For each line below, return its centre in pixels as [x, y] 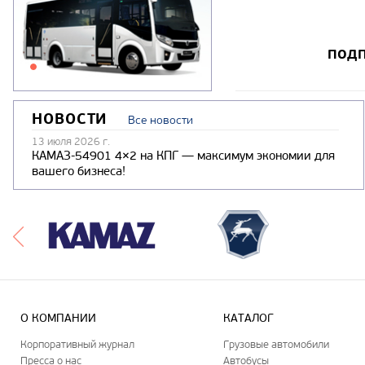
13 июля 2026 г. [71, 142]
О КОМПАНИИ [58, 318]
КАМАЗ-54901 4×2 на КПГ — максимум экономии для [183, 156]
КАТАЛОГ [249, 318]
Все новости [161, 121]
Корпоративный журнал [77, 344]
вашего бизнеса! [79, 172]
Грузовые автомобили [277, 344]
